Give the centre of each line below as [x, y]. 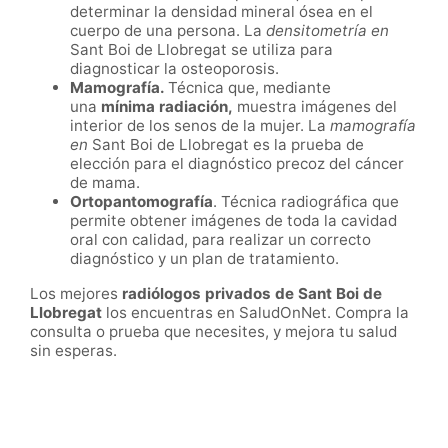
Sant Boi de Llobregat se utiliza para [201, 49]
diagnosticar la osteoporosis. [176, 68]
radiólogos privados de [210, 293]
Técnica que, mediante [249, 87]
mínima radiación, [165, 106]
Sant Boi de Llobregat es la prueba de [228, 144]
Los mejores [76, 293]
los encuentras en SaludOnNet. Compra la [255, 312]
